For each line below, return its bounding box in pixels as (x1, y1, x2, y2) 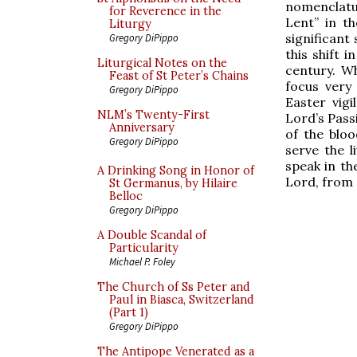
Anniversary (109, 120, 175, 135)
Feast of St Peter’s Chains (109, 69, 249, 83)
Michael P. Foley (109, 255, 175, 268)
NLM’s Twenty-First (97, 108, 210, 122)
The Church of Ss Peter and (97, 280, 250, 294)
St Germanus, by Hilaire (109, 176, 237, 190)
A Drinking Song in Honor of (97, 163, 254, 178)
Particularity (109, 241, 178, 255)
